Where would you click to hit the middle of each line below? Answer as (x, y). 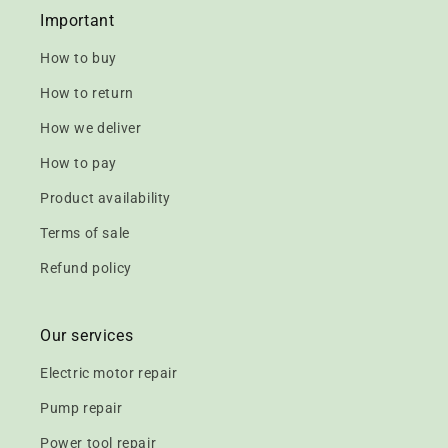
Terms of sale (85, 233)
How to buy (78, 58)
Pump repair (81, 408)
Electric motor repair (109, 373)
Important (77, 20)
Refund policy (86, 268)
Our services (87, 335)
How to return (87, 93)
